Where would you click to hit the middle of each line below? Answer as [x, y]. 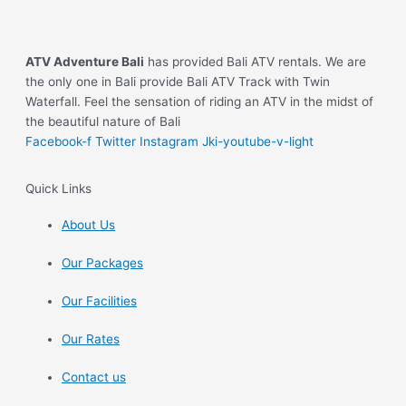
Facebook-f [58, 142]
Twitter [116, 142]
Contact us [94, 377]
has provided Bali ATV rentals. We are [255, 62]
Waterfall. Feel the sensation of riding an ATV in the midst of [199, 102]
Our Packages [102, 263]
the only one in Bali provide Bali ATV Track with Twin [178, 82]
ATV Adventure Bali [85, 62]
